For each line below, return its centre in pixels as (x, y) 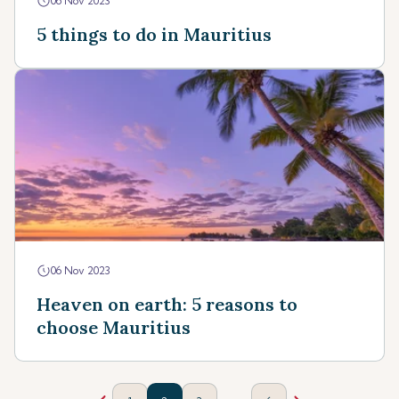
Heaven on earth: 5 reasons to (167, 304)
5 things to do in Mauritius (154, 34)
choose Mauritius (114, 327)
